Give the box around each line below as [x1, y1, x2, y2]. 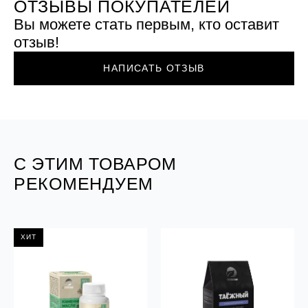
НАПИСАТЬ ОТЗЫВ [103, 63, 205, 74]
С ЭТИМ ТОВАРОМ [13, 153, 177, 173]
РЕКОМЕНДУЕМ [13, 173, 154, 193]
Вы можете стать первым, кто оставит [13, 15, 279, 33]
